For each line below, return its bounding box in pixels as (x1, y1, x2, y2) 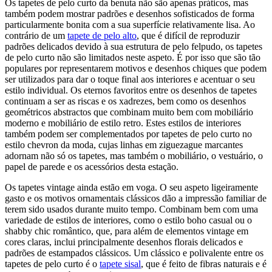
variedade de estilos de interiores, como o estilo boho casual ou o (5, 215, 252, 226)
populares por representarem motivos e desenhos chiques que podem (5, 63, 267, 74)
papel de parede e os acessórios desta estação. (5, 161, 178, 172)
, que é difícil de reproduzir (137, 30, 240, 41)
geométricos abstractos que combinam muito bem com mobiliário (5, 107, 253, 118)
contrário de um (5, 30, 67, 41)
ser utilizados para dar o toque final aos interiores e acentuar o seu (5, 74, 255, 85)
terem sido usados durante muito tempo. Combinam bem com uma (5, 204, 258, 215)
